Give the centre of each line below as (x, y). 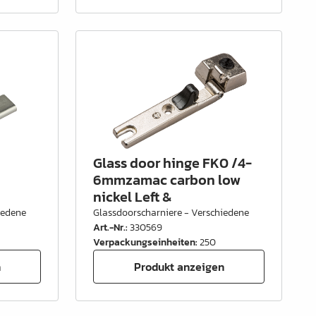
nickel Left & (133, 197)
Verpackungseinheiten (145, 242)
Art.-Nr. (110, 227)
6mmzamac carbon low (167, 180)
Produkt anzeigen (179, 266)
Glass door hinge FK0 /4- (173, 163)
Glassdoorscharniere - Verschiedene (171, 213)
